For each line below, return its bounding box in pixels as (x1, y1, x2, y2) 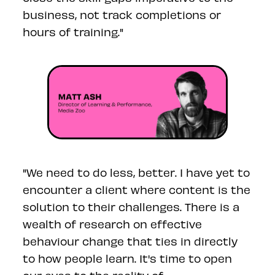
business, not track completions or (23, 7, 222, 21)
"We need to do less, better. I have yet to (23, 165, 250, 179)
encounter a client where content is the (23, 182, 251, 196)
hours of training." (23, 25, 124, 38)
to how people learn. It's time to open (23, 251, 233, 265)
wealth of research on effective (23, 217, 203, 230)
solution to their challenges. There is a (23, 199, 240, 213)
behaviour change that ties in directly (23, 234, 238, 247)
